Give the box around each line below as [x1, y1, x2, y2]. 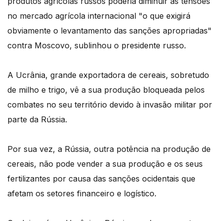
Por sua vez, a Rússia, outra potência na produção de [7, 144, 211, 154]
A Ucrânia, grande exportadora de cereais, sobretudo [7, 70, 209, 80]
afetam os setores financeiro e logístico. [7, 188, 156, 199]
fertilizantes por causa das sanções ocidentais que [7, 174, 195, 184]
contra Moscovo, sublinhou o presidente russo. [7, 40, 186, 51]
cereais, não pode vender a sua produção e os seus [7, 159, 203, 169]
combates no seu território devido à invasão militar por [7, 100, 212, 110]
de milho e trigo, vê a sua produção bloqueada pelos [7, 85, 205, 95]
